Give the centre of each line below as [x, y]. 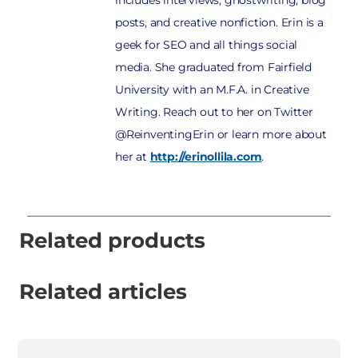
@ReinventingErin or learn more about [221, 135]
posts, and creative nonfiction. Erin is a [219, 23]
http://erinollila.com [206, 157]
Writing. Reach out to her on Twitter [214, 112]
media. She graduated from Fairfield [214, 68]
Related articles [103, 292]
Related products [112, 241]
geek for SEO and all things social [207, 45]
